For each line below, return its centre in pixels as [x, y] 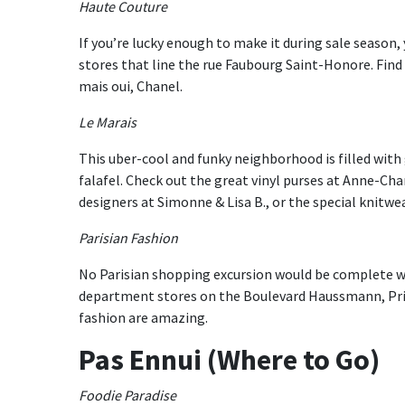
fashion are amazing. [143, 317]
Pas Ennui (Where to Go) [229, 360]
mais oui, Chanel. [131, 86]
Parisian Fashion [128, 238]
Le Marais [108, 122]
